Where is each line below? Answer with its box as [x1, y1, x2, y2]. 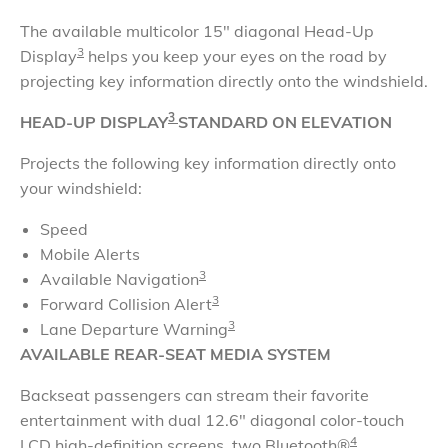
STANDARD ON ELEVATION [178, 112, 392, 132]
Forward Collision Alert [40, 294, 212, 314]
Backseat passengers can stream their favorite [20, 385, 369, 405]
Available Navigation [40, 269, 199, 289]
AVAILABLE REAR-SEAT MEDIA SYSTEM [20, 344, 331, 364]
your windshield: [20, 178, 142, 198]
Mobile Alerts [40, 244, 140, 264]
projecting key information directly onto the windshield [20, 71, 424, 91]
